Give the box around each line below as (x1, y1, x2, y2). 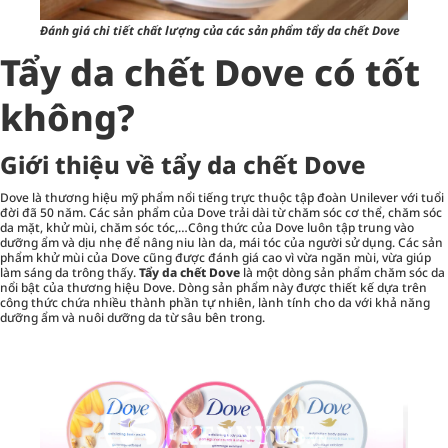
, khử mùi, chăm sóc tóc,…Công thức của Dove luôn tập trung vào (40, 219, 414, 237)
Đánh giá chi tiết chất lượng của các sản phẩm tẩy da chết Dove (40, 22, 400, 40)
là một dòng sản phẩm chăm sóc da (240, 264, 445, 282)
